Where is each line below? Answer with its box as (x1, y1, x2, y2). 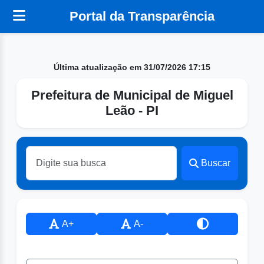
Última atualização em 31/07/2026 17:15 (54, 62, 210, 72)
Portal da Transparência (69, 9, 214, 24)
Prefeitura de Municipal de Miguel (31, 88, 233, 103)
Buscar (201, 158, 230, 168)
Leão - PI (105, 103, 159, 118)
